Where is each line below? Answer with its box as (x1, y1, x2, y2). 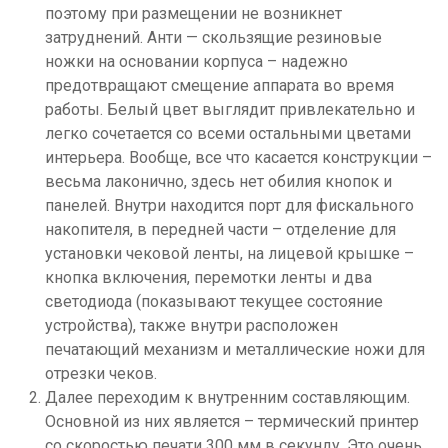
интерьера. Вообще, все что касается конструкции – (45, 147, 432, 167)
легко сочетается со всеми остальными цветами (45, 123, 411, 143)
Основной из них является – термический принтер (45, 411, 419, 431)
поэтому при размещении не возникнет (45, 3, 342, 23)
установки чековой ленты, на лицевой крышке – (45, 243, 414, 263)
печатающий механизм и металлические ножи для (45, 339, 425, 359)
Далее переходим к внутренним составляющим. (45, 387, 410, 407)
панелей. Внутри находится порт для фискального (45, 195, 414, 215)
